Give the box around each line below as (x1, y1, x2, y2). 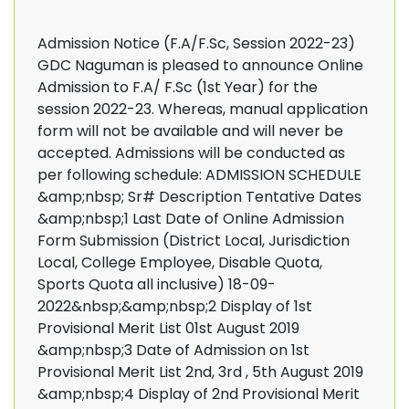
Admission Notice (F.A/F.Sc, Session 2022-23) (37, 33, 355, 54)
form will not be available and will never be (37, 121, 343, 142)
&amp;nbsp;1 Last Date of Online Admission (37, 208, 344, 229)
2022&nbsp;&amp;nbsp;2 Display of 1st (37, 296, 312, 317)
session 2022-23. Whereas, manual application (37, 99, 368, 120)
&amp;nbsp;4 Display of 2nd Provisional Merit (37, 383, 360, 404)
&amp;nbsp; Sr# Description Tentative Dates (37, 186, 362, 207)
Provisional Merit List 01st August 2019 (37, 318, 299, 339)
